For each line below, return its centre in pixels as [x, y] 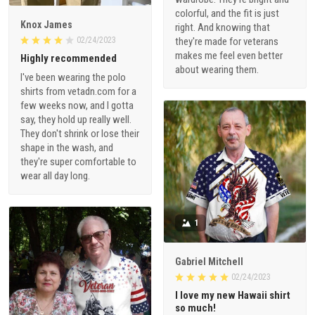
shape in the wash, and [67, 147]
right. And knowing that [223, 28]
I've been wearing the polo [73, 77]
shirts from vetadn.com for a [78, 91]
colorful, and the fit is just [227, 14]
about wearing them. [217, 70]
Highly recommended [69, 58]
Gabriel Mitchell [209, 262]
